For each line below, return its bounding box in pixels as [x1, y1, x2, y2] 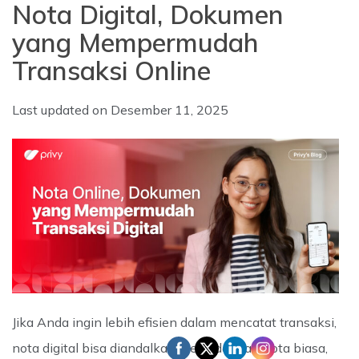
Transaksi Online [12, 54, 211, 87]
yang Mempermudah [12, 26, 259, 58]
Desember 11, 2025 [111, 102, 228, 118]
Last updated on [12, 102, 111, 118]
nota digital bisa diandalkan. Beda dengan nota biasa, [12, 339, 328, 356]
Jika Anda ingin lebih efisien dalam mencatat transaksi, [12, 313, 337, 330]
